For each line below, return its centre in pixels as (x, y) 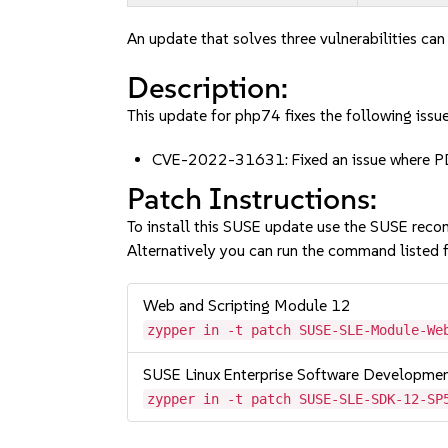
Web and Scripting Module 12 (247, 305)
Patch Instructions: (252, 198)
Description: (208, 87)
